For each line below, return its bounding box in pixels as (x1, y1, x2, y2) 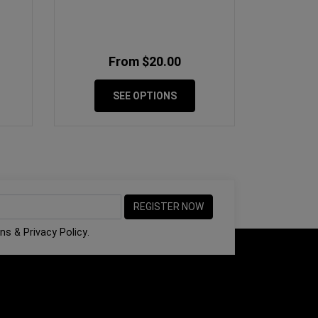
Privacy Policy (23, 226, 87, 238)
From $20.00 (108, 54, 181, 70)
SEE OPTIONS (112, 90, 177, 102)
